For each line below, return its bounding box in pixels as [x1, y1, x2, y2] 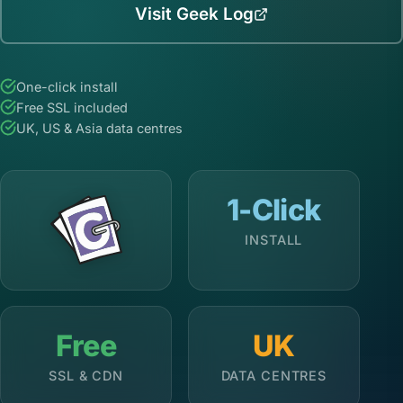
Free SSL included [16, 99, 128, 115]
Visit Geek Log [135, 4, 254, 25]
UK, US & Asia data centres [16, 120, 183, 136]
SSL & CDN [49, 367, 124, 383]
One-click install [16, 78, 118, 94]
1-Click [227, 192, 321, 228]
